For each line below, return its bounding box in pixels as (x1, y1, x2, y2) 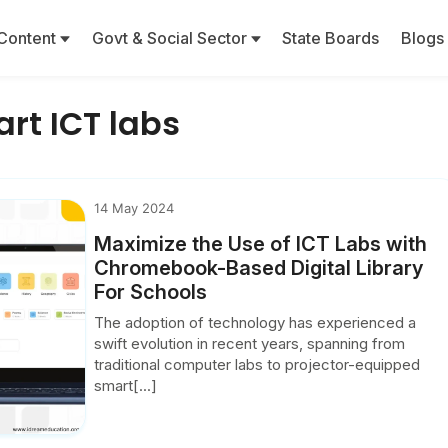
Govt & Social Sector (91, 28, 251, 48)
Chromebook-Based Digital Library (94, 256, 424, 280)
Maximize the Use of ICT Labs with (94, 232, 428, 256)
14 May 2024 (94, 200, 175, 216)
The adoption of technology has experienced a (94, 313, 417, 332)
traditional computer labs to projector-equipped (94, 355, 421, 374)
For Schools (94, 280, 208, 304)
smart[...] (94, 376, 158, 395)
